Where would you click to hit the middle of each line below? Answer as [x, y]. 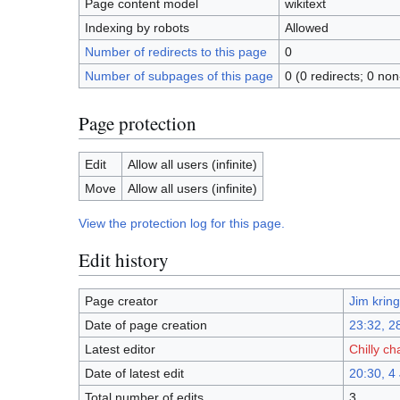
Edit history [124, 259]
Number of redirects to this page [175, 52]
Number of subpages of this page [179, 76]
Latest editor [120, 350]
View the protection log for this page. [182, 224]
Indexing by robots [137, 28]
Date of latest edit [134, 374]
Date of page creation [146, 325]
